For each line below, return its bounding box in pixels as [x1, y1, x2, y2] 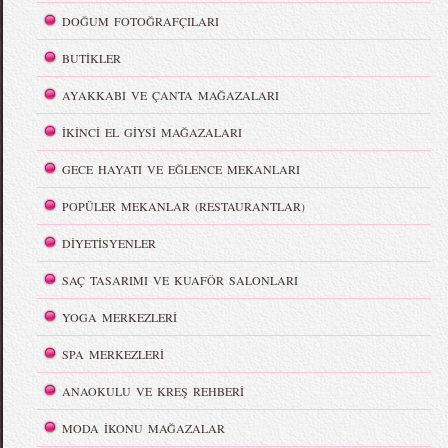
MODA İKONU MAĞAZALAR [62, 420, 226, 437]
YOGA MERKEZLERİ [62, 309, 178, 326]
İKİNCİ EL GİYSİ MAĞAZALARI [62, 124, 243, 141]
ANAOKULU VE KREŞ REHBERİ [62, 383, 245, 400]
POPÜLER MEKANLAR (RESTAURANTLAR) [62, 198, 306, 215]
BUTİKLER [62, 50, 122, 67]
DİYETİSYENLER [62, 235, 157, 252]
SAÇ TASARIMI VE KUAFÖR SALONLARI [62, 272, 299, 289]
